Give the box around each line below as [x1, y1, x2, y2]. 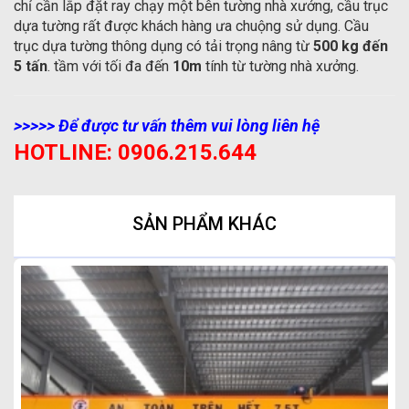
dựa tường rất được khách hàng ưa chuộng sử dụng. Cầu [14, 17, 369, 36]
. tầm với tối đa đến [47, 58, 173, 76]
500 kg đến [313, 37, 388, 56]
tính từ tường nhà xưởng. [202, 58, 362, 76]
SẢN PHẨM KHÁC [132, 213, 277, 236]
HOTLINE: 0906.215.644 [14, 140, 257, 166]
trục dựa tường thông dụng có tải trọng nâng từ [14, 37, 313, 56]
